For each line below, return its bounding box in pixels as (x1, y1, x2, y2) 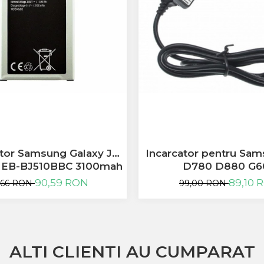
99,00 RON (179, 177, 229, 189)
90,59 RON (35, 176, 88, 189)
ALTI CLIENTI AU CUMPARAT (9, 241, 255, 262)
